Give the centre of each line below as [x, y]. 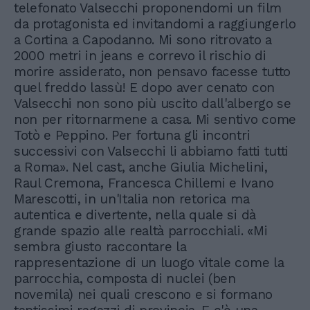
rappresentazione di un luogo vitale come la [149, 262]
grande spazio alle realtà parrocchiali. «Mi [141, 230]
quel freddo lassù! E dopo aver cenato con [144, 87]
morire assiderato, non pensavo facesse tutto [152, 71]
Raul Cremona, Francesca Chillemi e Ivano [144, 183]
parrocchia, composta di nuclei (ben [125, 278]
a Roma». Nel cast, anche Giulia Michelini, [141, 167]
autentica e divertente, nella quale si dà [135, 215]
